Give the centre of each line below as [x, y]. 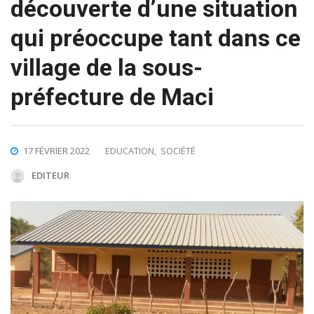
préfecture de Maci [112, 96]
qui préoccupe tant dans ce [156, 37]
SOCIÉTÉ [178, 150]
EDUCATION [130, 150]
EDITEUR [50, 175]
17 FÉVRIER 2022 [56, 150]
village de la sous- [107, 67]
